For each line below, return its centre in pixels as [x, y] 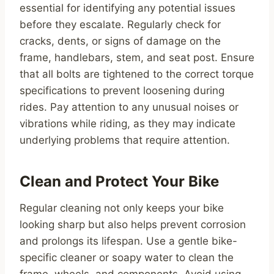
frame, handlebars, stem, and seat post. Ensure [137, 58]
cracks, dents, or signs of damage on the [120, 41]
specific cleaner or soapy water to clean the [127, 258]
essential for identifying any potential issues [128, 8]
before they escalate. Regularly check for [120, 25]
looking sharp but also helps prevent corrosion [133, 225]
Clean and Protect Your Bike [119, 182]
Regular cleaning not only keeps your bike [122, 208]
